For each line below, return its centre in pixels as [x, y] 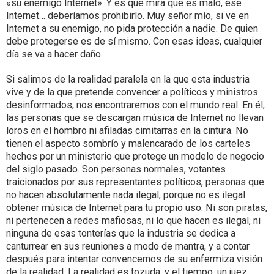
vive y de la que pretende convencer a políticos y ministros [132, 92]
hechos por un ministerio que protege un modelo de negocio [135, 156]
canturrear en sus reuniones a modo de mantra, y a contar [128, 246]
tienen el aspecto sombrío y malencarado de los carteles [128, 143]
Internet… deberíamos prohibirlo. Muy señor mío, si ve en [128, 16]
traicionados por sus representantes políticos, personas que [135, 182]
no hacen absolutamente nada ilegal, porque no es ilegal [126, 195]
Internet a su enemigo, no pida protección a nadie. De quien [132, 28]
